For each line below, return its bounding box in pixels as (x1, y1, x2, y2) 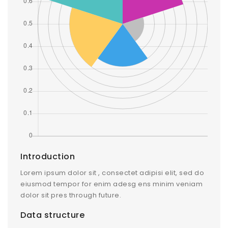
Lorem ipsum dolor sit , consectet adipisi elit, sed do (20, 168, 204, 178)
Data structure (20, 209, 84, 221)
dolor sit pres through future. (20, 190, 121, 200)
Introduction (20, 151, 75, 162)
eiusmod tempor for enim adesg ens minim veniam (20, 179, 203, 189)
